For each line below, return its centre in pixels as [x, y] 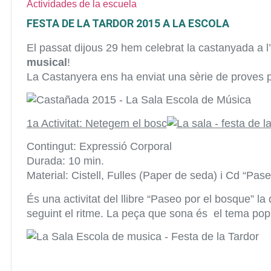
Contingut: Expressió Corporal [99, 147]
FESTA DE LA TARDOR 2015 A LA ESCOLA [128, 23]
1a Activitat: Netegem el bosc [96, 123]
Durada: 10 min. [65, 161]
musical [47, 62]
